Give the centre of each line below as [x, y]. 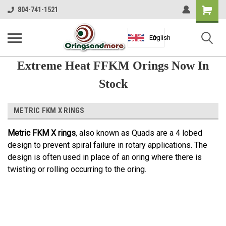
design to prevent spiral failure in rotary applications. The [107, 145]
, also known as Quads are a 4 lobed [139, 133]
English [160, 38]
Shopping [210, 8]
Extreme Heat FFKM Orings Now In [113, 66]
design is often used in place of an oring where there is [105, 157]
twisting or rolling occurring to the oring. [77, 169]
